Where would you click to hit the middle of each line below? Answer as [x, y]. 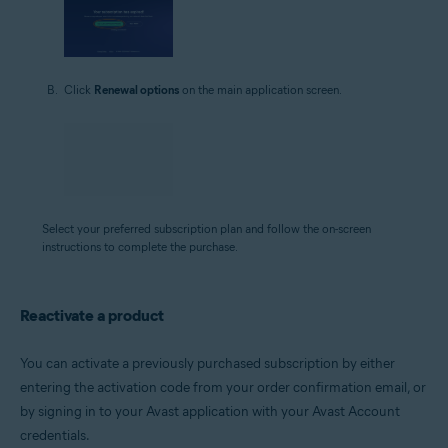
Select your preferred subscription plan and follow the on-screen [206, 228]
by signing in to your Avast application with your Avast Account [210, 411]
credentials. [55, 435]
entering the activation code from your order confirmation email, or [223, 387]
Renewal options [136, 89]
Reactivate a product [92, 315]
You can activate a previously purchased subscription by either [207, 363]
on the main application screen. [260, 89]
